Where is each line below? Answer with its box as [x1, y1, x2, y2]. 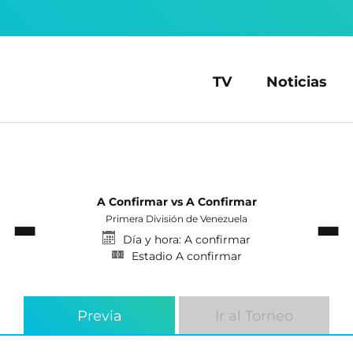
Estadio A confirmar [128, 249, 242, 263]
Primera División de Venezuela [106, 214, 247, 225]
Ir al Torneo [215, 307, 293, 324]
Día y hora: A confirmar [120, 232, 251, 247]
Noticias [266, 72, 327, 90]
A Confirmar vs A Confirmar [96, 195, 257, 209]
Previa [76, 307, 122, 324]
